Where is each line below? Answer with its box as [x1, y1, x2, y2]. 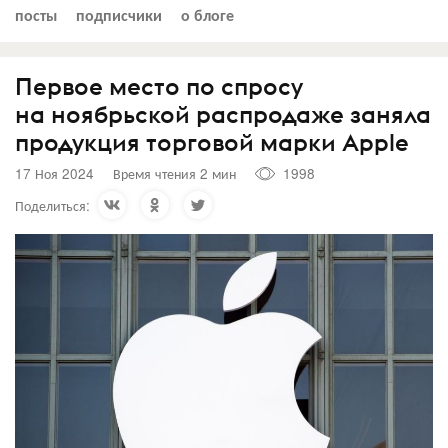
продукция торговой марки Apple [15, 126, 409, 157]
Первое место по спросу [15, 70, 303, 101]
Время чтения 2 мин [113, 163, 236, 183]
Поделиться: [15, 194, 90, 215]
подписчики [76, 2, 162, 26]
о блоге [181, 2, 234, 26]
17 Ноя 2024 [15, 163, 94, 183]
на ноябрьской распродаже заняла [15, 98, 431, 129]
